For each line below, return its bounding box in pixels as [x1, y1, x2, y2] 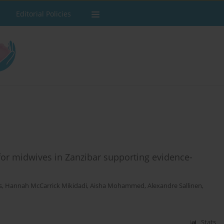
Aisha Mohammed [90, 181, 144, 190]
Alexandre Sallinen [147, 181, 202, 190]
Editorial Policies [16, 9, 71, 18]
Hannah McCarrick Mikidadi [5, 181, 87, 190]
